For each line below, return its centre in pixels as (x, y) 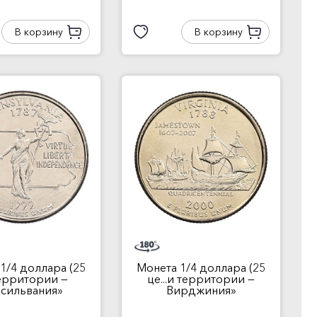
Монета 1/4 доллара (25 (201, 267)
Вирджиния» (201, 290)
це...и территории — (201, 279)
